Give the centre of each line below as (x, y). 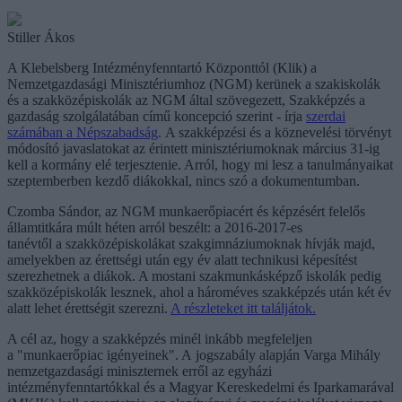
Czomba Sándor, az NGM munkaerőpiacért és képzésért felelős (186, 211)
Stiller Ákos (41, 37)
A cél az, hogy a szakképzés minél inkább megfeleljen (160, 338)
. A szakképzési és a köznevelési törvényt (275, 132)
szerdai (326, 116)
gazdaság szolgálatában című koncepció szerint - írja (157, 116)
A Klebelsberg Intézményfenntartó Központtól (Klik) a (162, 67)
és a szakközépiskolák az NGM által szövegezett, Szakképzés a (186, 100)
